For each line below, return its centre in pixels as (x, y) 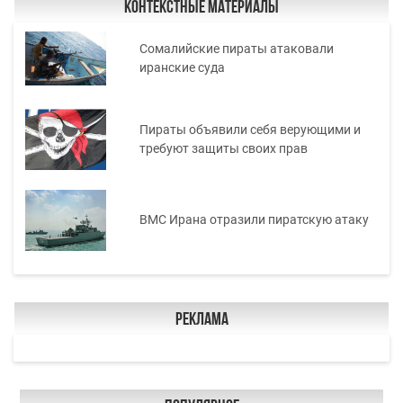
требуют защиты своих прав (223, 148)
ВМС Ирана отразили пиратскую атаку (254, 220)
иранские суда (182, 67)
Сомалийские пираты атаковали (236, 48)
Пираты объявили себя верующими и (250, 129)
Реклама (201, 320)
